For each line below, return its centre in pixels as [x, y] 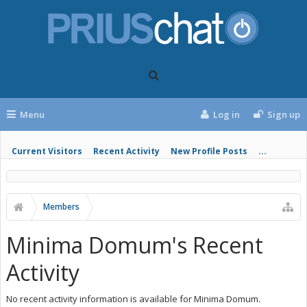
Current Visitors [47, 151]
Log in [227, 114]
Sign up [284, 114]
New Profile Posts [209, 151]
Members [61, 207]
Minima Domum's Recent [135, 245]
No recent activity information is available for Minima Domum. [133, 299]
